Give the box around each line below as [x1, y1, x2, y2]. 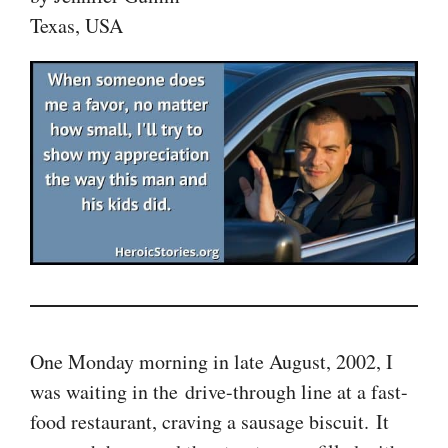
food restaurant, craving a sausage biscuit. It [30, 407, 389, 435]
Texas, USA [30, 12, 123, 39]
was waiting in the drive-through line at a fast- [30, 377, 408, 405]
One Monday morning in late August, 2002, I [30, 347, 393, 375]
